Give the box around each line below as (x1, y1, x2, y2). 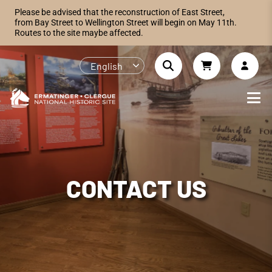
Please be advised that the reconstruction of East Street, (15, 7, 225, 18)
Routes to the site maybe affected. (15, 28, 143, 38)
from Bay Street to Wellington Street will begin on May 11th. (15, 18, 237, 28)
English (90, 59, 123, 72)
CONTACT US (66, 173, 206, 203)
